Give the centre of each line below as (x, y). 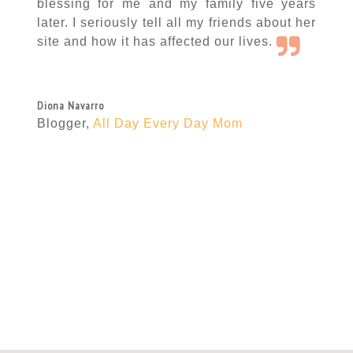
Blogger (61, 123)
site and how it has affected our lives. (156, 41)
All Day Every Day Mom (167, 123)
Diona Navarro (70, 105)
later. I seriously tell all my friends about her (176, 22)
